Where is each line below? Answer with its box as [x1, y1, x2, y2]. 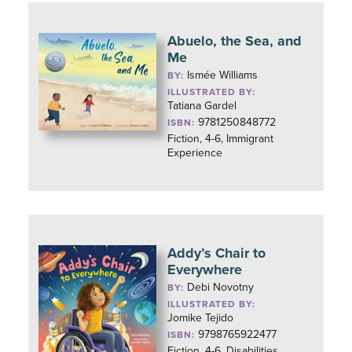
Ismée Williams [187, 68, 258, 82]
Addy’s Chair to [167, 244, 266, 262]
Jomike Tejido [167, 311, 234, 324]
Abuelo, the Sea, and [167, 32, 302, 49]
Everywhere [167, 261, 243, 278]
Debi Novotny [187, 280, 255, 294]
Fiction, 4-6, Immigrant [167, 132, 274, 145]
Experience [167, 146, 223, 159]
